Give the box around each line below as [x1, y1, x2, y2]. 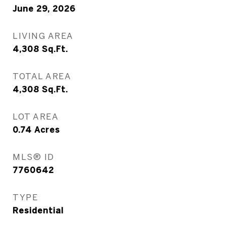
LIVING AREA [13, 31, 74, 40]
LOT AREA [13, 111, 59, 121]
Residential [13, 206, 64, 215]
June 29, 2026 [13, 4, 76, 13]
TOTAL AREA [13, 71, 71, 81]
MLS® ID [13, 152, 54, 161]
